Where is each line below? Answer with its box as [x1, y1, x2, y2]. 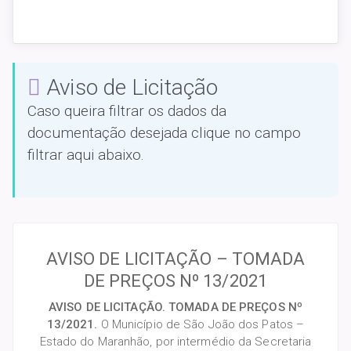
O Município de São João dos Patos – [100, 317, 305, 332]
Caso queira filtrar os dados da [27, 102, 226, 121]
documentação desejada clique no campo [27, 124, 301, 143]
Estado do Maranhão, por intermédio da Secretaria [39, 335, 312, 349]
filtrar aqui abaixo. [27, 146, 144, 165]
